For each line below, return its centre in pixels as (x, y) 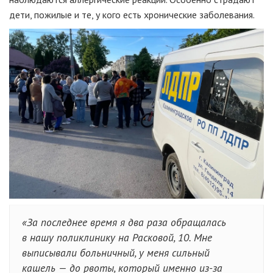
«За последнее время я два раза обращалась (124, 222)
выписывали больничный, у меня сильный (116, 252)
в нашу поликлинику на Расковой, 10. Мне (117, 237)
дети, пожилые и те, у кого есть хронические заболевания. (132, 15)
